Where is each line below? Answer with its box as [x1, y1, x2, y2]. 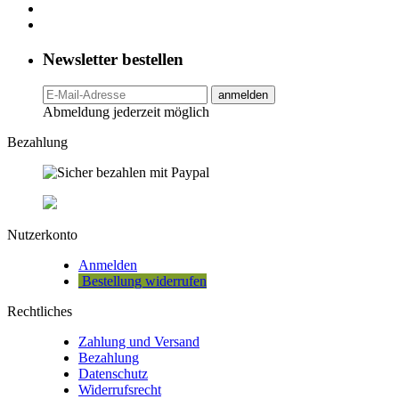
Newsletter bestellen [43, 49, 183, 69]
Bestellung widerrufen [78, 273, 207, 289]
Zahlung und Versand [78, 334, 199, 350]
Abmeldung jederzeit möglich [43, 104, 209, 120]
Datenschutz [78, 366, 148, 382]
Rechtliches [7, 304, 72, 320]
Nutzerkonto [7, 227, 77, 243]
